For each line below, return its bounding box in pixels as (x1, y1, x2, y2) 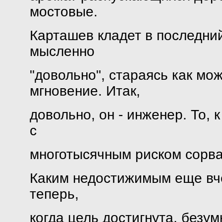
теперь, (29, 186, 79, 202)
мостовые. (29, 4, 98, 19)
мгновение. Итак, (29, 83, 140, 99)
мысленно (29, 44, 95, 59)
